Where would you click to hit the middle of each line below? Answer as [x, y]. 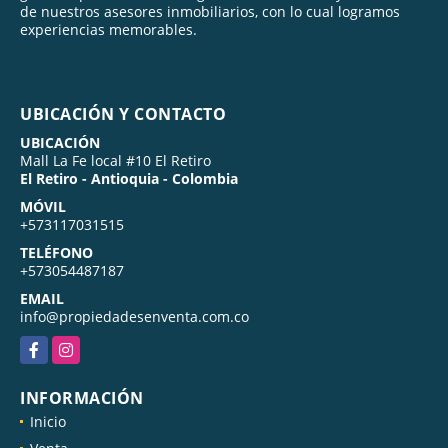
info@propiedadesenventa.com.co [134, 316]
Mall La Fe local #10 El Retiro [115, 160]
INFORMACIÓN [82, 397]
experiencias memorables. [108, 29]
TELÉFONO [56, 252]
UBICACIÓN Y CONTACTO [123, 113]
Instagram [86, 346]
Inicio [48, 421]
